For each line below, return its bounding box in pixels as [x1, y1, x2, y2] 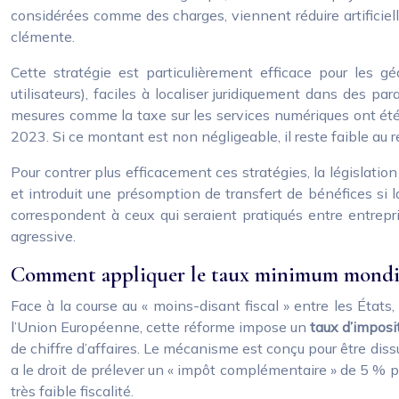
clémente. [11, 28, 75, 45]
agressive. [11, 227, 76, 245]
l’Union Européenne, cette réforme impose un [11, 318, 311, 336]
